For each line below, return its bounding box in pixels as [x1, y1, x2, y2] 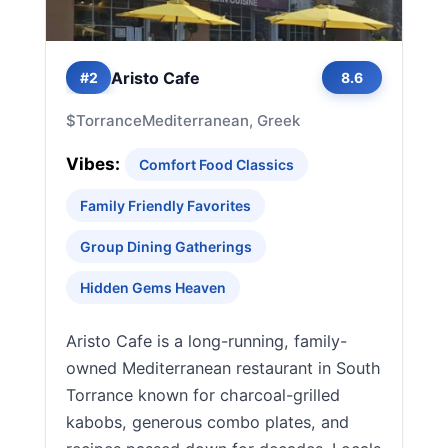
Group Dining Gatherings [80, 238, 252, 255]
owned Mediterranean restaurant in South [66, 358, 381, 378]
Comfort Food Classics [139, 156, 294, 173]
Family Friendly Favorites [80, 197, 251, 214]
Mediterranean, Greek [142, 111, 300, 130]
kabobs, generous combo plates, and [66, 412, 349, 432]
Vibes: [66, 154, 120, 174]
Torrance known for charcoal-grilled [66, 385, 340, 405]
